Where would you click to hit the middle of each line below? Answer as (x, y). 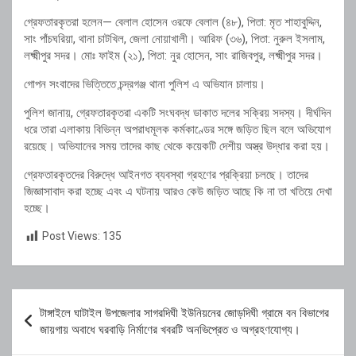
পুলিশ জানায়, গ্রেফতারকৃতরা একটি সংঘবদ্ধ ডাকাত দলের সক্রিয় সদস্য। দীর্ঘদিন (178, 113)
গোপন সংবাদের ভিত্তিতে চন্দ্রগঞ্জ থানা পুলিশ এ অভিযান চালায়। (145, 85)
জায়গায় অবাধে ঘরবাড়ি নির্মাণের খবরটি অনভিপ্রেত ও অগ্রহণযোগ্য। (170, 329)
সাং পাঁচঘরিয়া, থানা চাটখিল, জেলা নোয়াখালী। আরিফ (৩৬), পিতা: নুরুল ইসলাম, (174, 39)
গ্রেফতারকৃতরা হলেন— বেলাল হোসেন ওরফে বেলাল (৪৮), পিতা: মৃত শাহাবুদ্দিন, (173, 23)
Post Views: (71, 236)
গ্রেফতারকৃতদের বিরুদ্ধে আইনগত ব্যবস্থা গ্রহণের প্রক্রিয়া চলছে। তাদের (166, 175)
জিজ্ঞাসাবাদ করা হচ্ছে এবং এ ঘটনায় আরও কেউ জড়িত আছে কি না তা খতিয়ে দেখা (178, 192)
